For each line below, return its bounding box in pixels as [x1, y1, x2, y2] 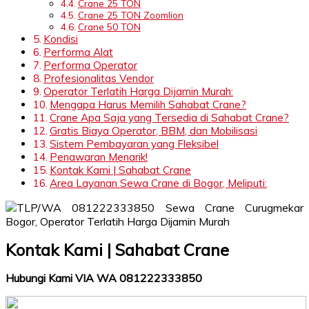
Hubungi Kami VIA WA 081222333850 [6, 270, 202, 285]
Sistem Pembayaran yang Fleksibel [50, 137, 219, 150]
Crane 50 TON [77, 20, 141, 32]
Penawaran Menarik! [50, 150, 148, 163]
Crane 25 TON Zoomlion [77, 8, 183, 21]
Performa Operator [43, 58, 138, 72]
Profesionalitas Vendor [43, 71, 154, 85]
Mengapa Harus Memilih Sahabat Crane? [50, 97, 247, 111]
